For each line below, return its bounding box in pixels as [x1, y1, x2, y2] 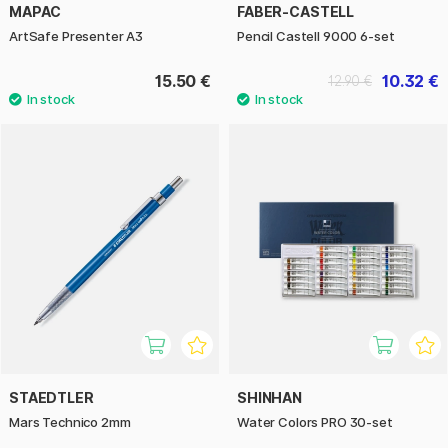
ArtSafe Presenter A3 [9, 27, 144, 44]
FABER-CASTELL [237, 2, 355, 20]
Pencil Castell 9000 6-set [237, 27, 395, 44]
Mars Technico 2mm [9, 414, 131, 431]
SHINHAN [237, 389, 302, 407]
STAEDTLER [9, 389, 94, 407]
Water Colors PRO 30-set [237, 414, 393, 431]
